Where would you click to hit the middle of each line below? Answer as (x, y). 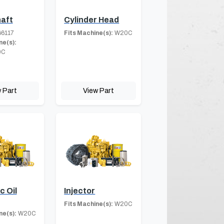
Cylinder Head (92, 20)
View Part (99, 91)
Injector (80, 191)
